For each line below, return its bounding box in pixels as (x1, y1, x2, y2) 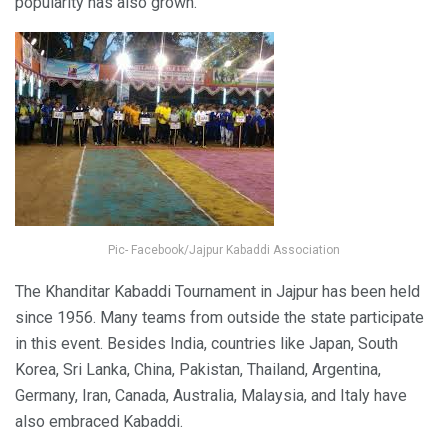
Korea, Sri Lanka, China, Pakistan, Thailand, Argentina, (15, 359, 381, 379)
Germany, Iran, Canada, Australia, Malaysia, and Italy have (15, 385, 407, 405)
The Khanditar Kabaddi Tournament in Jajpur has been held (15, 281, 420, 301)
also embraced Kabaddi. (15, 411, 183, 431)
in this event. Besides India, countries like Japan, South (15, 333, 398, 353)
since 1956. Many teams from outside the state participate (15, 307, 424, 327)
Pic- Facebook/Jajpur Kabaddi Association (108, 242, 340, 257)
